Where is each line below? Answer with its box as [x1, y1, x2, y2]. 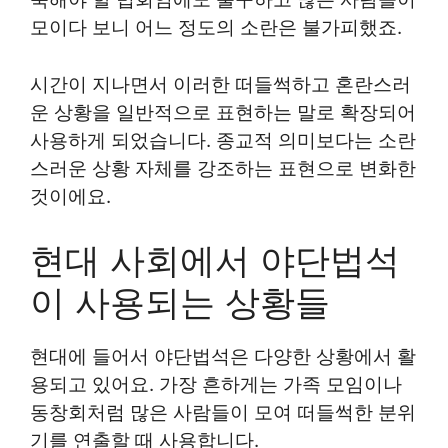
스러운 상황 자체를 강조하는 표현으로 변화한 [30, 156, 416, 180]
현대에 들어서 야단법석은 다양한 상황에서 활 [30, 345, 416, 368]
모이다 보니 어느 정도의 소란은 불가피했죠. [30, 16, 402, 39]
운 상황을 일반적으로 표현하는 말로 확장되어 [30, 100, 416, 124]
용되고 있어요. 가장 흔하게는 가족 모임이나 [30, 373, 402, 396]
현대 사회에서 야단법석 [30, 239, 400, 281]
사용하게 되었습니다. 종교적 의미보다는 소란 [30, 128, 416, 152]
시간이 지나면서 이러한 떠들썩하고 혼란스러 [30, 72, 411, 96]
